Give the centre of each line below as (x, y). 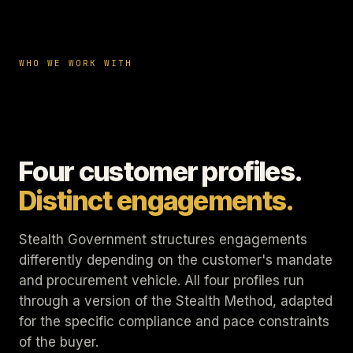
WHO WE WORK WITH (76, 63)
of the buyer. (59, 342)
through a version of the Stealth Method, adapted (176, 301)
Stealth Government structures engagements (163, 240)
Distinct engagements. (156, 201)
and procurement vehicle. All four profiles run (162, 281)
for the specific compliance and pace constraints (174, 321)
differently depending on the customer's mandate (176, 260)
